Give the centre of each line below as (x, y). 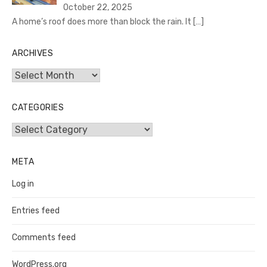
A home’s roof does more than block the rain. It (103, 22)
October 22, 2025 (97, 8)
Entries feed (36, 211)
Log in (23, 184)
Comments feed (44, 238)
